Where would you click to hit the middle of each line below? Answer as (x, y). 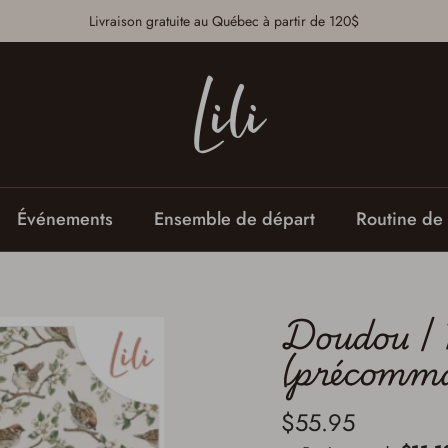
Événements (64, 218)
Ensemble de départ (234, 218)
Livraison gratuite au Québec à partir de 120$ (223, 20)
